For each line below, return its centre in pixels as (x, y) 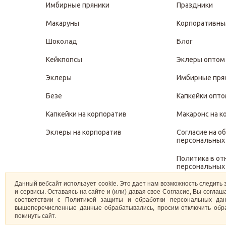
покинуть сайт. (35, 216)
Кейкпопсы (64, 59)
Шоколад (62, 41)
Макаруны (63, 23)
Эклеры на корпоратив (84, 132)
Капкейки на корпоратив (86, 114)
